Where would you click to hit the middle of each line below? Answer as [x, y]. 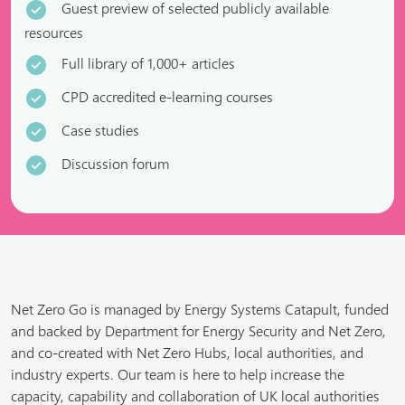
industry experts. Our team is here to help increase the [178, 374]
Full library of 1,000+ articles [148, 63]
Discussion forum [115, 164]
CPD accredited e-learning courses [167, 97]
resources [54, 33]
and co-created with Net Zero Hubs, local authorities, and [187, 353]
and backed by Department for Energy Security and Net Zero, [198, 331]
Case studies [100, 130]
